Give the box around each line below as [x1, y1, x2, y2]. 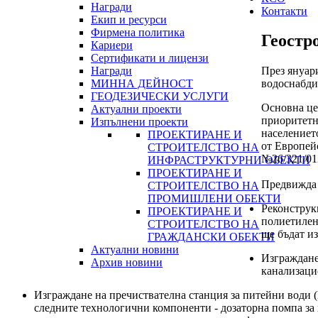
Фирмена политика [91, 26, 185, 38]
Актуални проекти [91, 102, 182, 115]
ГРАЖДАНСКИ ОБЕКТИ [148, 230, 275, 243]
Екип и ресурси [91, 13, 167, 26]
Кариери [91, 38, 133, 51]
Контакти [261, 4, 307, 17]
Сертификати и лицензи [91, 51, 209, 64]
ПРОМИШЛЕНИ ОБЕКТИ [148, 192, 281, 204]
